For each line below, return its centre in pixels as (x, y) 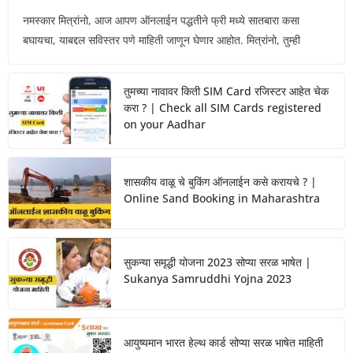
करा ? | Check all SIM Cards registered (223, 107)
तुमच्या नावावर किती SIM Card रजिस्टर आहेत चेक (226, 91)
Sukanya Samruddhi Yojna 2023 (208, 278)
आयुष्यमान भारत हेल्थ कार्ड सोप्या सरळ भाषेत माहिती (223, 342)
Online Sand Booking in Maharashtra (222, 198)
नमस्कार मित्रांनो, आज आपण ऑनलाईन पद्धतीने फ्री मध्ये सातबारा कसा (161, 20)
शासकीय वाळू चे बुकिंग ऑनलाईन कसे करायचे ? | (220, 181)
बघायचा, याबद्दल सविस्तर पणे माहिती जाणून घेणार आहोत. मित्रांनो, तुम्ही (162, 39)
